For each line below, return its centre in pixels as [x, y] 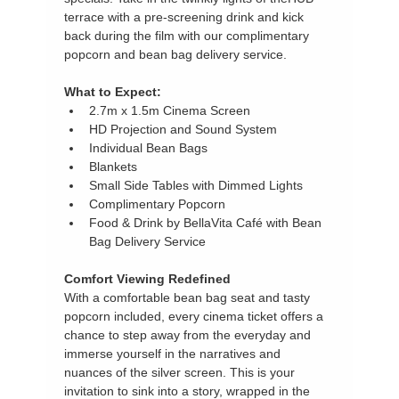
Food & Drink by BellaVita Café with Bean [208, 222]
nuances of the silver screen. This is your [182, 372]
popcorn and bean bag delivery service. [176, 54]
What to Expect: [113, 91]
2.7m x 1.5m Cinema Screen [170, 110]
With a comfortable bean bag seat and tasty [189, 297]
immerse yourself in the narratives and [175, 353]
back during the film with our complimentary [189, 35]
